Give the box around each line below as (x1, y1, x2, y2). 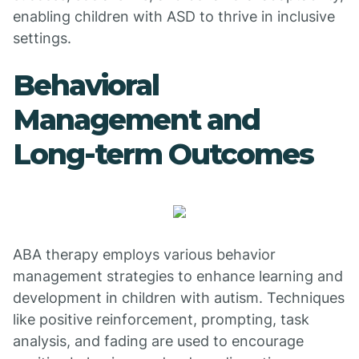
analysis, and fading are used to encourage (13, 333, 304, 349)
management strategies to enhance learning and (13, 268, 343, 284)
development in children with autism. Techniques (13, 289, 345, 306)
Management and (13, 102, 260, 137)
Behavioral (13, 67, 159, 103)
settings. (13, 30, 71, 46)
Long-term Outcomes (13, 136, 313, 171)
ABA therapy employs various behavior (13, 246, 276, 263)
